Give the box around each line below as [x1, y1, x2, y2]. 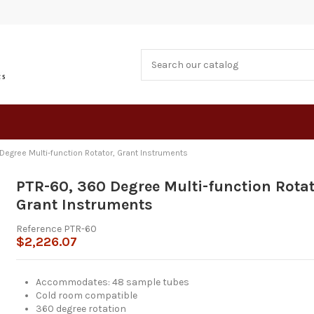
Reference [15, 222, 62, 235]
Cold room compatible [35, 289, 137, 301]
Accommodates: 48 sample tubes [35, 275, 189, 288]
